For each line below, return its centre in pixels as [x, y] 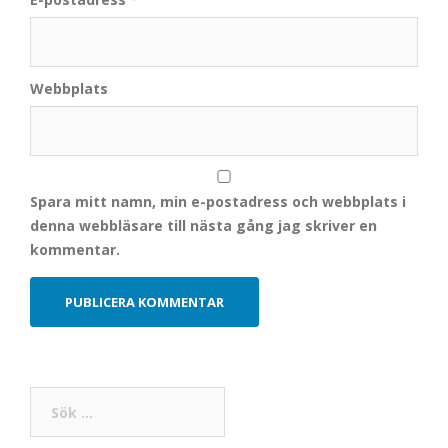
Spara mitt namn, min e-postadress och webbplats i [218, 201]
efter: [50, 421]
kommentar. [75, 249]
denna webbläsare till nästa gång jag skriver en [203, 225]
